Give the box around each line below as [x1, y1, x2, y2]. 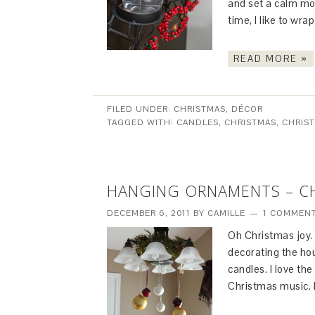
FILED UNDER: [107, 103, 174, 115]
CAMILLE [207, 207, 245, 219]
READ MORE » [233, 53, 308, 65]
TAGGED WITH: [107, 117, 176, 128]
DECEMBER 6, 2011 [107, 207, 191, 219]
